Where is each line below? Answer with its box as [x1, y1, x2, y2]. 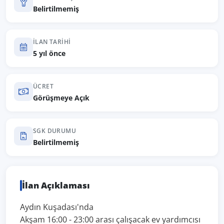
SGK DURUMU [33, 127, 76, 134]
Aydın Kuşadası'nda [20, 201, 93, 212]
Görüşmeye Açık [33, 93, 89, 102]
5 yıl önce [33, 48, 65, 58]
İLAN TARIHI [33, 38, 71, 45]
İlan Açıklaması [22, 179, 90, 191]
